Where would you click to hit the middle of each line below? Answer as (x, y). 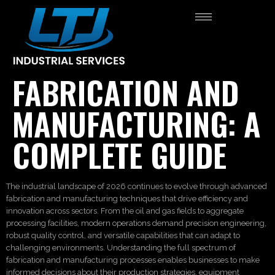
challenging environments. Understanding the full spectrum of (121, 248)
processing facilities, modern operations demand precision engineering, (136, 223)
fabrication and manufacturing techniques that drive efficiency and (127, 199)
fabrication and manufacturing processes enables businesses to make (133, 260)
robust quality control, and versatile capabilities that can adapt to (123, 236)
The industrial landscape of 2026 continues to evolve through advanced (137, 187)
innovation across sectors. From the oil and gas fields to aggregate (125, 211)
